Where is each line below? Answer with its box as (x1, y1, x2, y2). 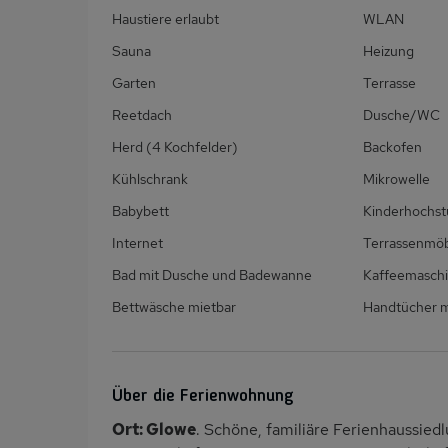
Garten (112, 74, 156, 93)
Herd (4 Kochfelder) (112, 138, 238, 157)
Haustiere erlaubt (112, 10, 219, 29)
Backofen (362, 138, 422, 157)
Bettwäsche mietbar (112, 298, 236, 317)
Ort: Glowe (112, 419, 196, 441)
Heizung (362, 42, 414, 61)
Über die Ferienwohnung (112, 387, 294, 406)
